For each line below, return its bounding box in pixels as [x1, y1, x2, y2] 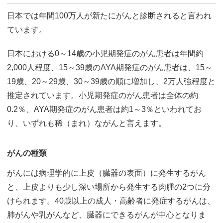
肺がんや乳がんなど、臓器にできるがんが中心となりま [7, 210, 206, 219]
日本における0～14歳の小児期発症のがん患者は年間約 [7, 49, 204, 58]
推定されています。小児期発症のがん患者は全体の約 [7, 91, 198, 100]
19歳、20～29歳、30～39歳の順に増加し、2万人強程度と [7, 77, 216, 86]
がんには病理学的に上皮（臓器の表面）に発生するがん [7, 168, 206, 177]
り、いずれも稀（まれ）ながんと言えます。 [7, 118, 166, 127]
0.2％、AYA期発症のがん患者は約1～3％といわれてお [7, 105, 202, 113]
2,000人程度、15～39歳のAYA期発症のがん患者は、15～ [7, 63, 213, 72]
